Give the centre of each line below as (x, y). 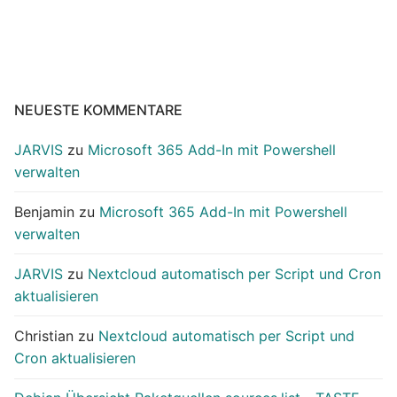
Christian (44, 336)
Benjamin (44, 211)
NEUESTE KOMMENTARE (98, 109)
